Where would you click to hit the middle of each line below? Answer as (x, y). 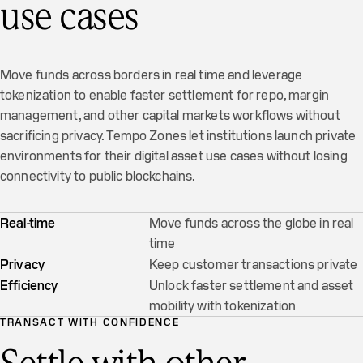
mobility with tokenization (223, 306)
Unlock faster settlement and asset (252, 286)
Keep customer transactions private (254, 265)
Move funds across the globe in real (252, 223)
